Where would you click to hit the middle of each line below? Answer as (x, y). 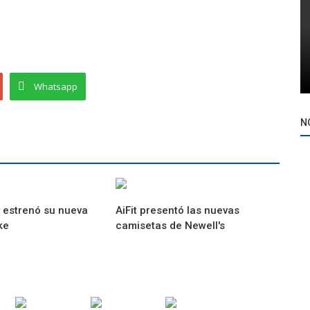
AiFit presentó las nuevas (178, 210)
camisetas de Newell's (171, 226)
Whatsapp (56, 86)
